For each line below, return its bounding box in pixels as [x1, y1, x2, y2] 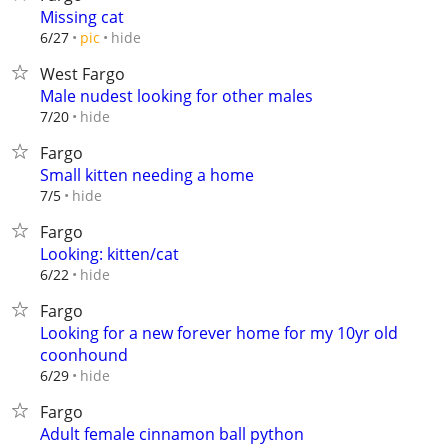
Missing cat [40, 6, 124, 28]
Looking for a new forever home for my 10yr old [40, 322, 398, 344]
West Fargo [40, 63, 125, 85]
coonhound [40, 344, 128, 366]
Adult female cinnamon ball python [40, 423, 304, 445]
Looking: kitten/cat [40, 243, 179, 265]
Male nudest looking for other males [40, 85, 313, 107]
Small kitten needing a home [40, 164, 254, 186]
